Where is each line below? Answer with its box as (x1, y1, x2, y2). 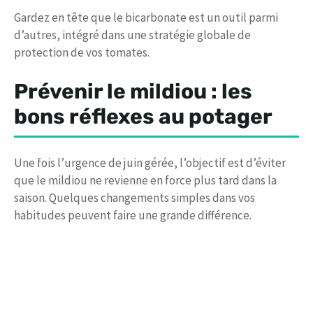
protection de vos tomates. (14, 44, 150, 60)
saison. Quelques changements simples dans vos (14, 190, 255, 206)
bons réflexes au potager (14, 104, 272, 130)
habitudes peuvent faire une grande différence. (14, 208, 252, 224)
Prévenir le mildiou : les (14, 79, 252, 105)
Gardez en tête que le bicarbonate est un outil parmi (14, 9, 278, 25)
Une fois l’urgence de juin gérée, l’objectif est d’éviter (14, 155, 286, 171)
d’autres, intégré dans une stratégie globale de (14, 27, 251, 43)
